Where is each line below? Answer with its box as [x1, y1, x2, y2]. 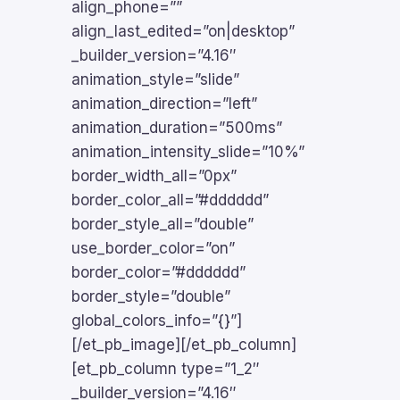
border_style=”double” [71, 287, 230, 305]
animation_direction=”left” [71, 95, 257, 112]
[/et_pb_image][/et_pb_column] [71, 336, 296, 354]
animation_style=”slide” [71, 71, 239, 88]
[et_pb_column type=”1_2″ [71, 360, 260, 378]
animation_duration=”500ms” [71, 119, 282, 137]
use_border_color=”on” [71, 239, 235, 257]
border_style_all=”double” [71, 215, 254, 233]
